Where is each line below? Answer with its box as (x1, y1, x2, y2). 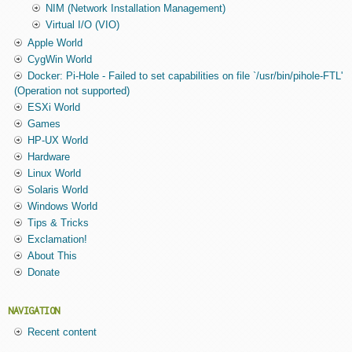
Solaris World (27, 184, 88, 196)
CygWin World (27, 53, 92, 66)
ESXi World (27, 101, 80, 114)
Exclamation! (27, 233, 87, 246)
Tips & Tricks (27, 217, 89, 229)
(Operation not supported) (13, 85, 130, 97)
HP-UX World (27, 134, 88, 147)
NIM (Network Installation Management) (45, 2, 225, 15)
